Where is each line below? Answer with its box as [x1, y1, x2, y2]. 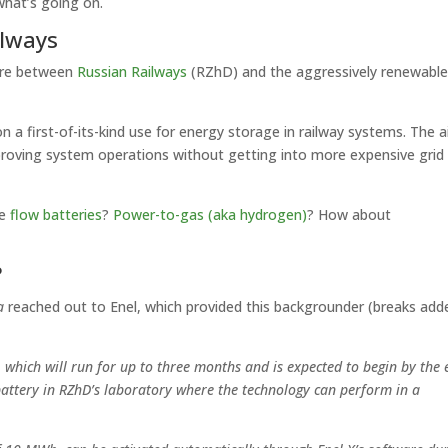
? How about [307, 205, 392, 224]
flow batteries [10, 205, 103, 224]
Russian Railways [77, 62, 188, 81]
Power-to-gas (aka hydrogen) [113, 205, 308, 224]
